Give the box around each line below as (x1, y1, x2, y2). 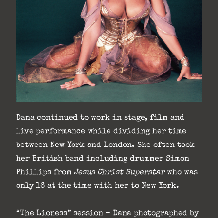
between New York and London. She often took (16, 142, 195, 150)
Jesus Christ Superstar (73, 169, 164, 177)
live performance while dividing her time (16, 128, 186, 136)
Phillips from (16, 169, 74, 177)
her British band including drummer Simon (16, 155, 189, 163)
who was (164, 169, 198, 177)
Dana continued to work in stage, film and (16, 114, 184, 123)
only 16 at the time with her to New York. (16, 182, 179, 191)
